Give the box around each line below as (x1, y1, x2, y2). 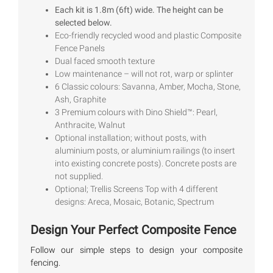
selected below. (55, 18, 112, 28)
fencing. (30, 258, 60, 268)
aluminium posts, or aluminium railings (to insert (55, 146, 235, 156)
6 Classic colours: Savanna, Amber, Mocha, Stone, (55, 82, 241, 92)
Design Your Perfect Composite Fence (30, 222, 236, 238)
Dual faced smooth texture (55, 56, 155, 66)
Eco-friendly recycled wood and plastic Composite (55, 30, 241, 41)
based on (30, 7, 79, 18)
